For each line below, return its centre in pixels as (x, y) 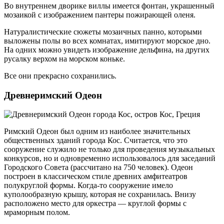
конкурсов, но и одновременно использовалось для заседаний (110, 158)
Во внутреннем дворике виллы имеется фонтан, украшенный (109, 5)
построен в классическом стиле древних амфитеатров (96, 176)
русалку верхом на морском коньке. (64, 58)
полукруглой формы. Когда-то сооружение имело (88, 185)
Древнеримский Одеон (53, 95)
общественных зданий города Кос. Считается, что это (96, 140)
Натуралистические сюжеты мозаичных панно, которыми (103, 31)
